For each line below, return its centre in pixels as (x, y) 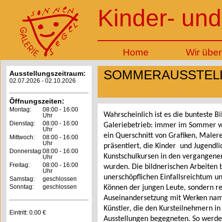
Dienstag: (22, 123)
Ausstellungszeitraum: (48, 73)
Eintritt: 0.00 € (28, 213)
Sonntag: (22, 187)
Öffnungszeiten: (37, 101)
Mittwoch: (22, 137)
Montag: (20, 110)
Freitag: (20, 165)
